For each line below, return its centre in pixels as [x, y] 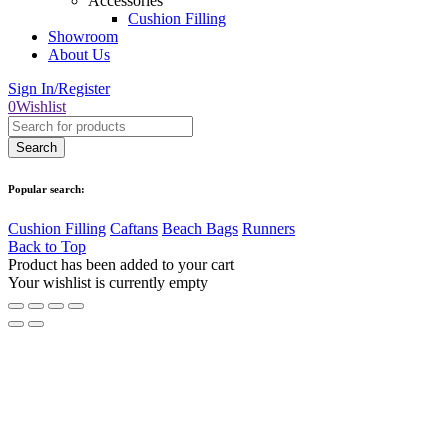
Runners [268, 228]
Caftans [134, 228]
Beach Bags [200, 228]
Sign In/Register [59, 88]
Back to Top [47, 246]
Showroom [83, 36]
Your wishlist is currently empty [108, 282]
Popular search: [46, 188]
